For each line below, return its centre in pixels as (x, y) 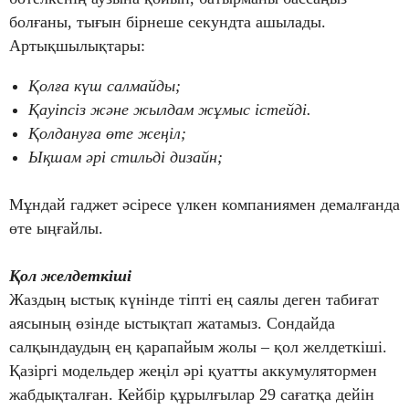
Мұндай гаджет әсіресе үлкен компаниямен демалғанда (204, 205)
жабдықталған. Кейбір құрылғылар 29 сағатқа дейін (192, 395)
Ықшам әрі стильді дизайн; (126, 157)
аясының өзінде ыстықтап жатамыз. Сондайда (172, 324)
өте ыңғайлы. (56, 229)
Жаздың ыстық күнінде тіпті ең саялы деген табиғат (194, 300)
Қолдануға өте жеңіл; (107, 134)
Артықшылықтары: (77, 46)
